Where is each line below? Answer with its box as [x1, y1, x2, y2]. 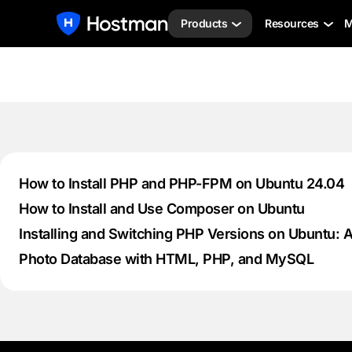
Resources [265, 16, 319, 30]
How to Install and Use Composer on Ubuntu [19, 200, 305, 217]
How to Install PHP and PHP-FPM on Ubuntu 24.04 [19, 175, 344, 192]
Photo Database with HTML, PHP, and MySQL [19, 251, 313, 267]
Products [181, 16, 227, 30]
